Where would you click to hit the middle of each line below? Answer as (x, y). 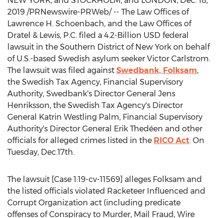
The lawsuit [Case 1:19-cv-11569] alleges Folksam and (105, 179)
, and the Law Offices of (148, 24)
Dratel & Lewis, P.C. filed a (56, 35)
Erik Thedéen (138, 129)
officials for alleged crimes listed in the (81, 140)
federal (175, 35)
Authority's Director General (61, 129)
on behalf (191, 47)
